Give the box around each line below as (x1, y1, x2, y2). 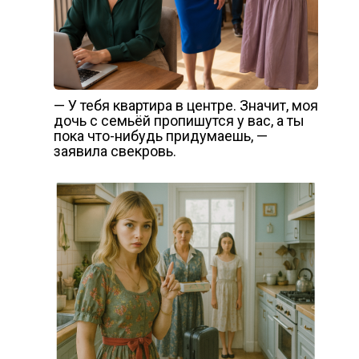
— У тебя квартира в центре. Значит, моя (53, 97, 318, 115)
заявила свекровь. (53, 143, 176, 160)
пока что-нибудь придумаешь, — (53, 127, 268, 145)
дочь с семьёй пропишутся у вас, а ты (53, 112, 305, 130)
